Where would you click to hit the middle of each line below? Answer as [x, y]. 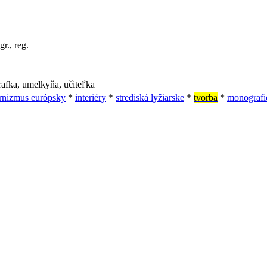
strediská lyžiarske [150, 98]
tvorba [206, 98]
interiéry [91, 98]
